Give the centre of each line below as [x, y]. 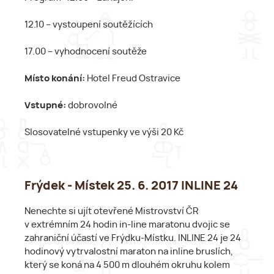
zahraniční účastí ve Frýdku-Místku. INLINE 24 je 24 [133, 239]
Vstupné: [45, 105]
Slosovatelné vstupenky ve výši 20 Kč [104, 132]
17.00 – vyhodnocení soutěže [86, 51]
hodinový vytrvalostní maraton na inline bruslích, [129, 252]
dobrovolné [92, 105]
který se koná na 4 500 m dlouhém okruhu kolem [127, 265]
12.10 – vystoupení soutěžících [89, 24]
